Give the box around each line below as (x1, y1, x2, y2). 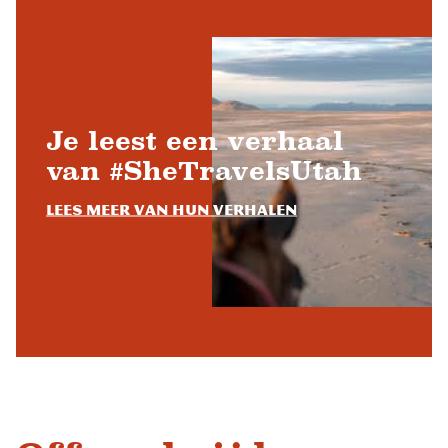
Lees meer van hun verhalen (46, 201, 297, 219)
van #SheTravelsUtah (46, 155, 362, 186)
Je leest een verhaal (46, 125, 344, 156)
